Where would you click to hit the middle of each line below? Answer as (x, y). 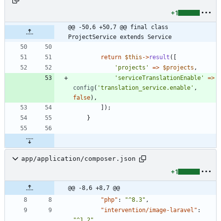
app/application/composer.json (78, 159)
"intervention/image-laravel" (149, 210)
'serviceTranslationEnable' (159, 78)
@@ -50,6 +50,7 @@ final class (118, 27)
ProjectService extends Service (120, 37)
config (83, 88)
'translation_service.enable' (146, 88)
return (111, 57)
